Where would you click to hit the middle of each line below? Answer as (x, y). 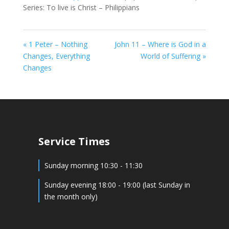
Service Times (74, 141)
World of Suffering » (174, 56)
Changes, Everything (56, 56)
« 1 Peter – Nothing (55, 44)
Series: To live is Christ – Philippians (81, 7)
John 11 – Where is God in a (161, 44)
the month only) (71, 197)
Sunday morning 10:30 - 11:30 (93, 165)
